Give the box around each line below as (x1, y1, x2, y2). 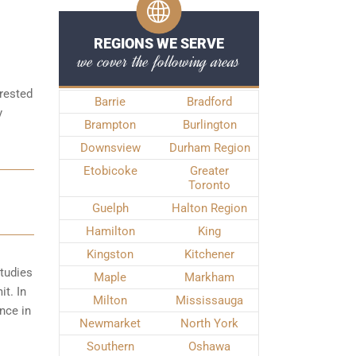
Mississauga (176, 293, 243, 308)
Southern (86, 339, 134, 354)
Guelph (91, 201, 129, 215)
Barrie (95, 95, 126, 109)
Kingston (87, 247, 133, 261)
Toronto (188, 178, 230, 192)
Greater (190, 164, 229, 178)
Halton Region (172, 201, 247, 215)
